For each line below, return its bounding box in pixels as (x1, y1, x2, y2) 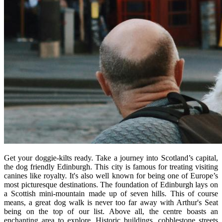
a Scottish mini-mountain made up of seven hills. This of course (4, 189, 218, 198)
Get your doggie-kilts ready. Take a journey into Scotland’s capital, (4, 153, 218, 162)
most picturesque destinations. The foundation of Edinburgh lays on (4, 180, 218, 189)
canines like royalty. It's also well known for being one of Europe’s (4, 171, 218, 180)
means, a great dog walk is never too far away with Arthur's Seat (4, 198, 218, 207)
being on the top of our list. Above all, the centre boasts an (4, 207, 218, 216)
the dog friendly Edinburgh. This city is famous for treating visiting (4, 162, 218, 171)
